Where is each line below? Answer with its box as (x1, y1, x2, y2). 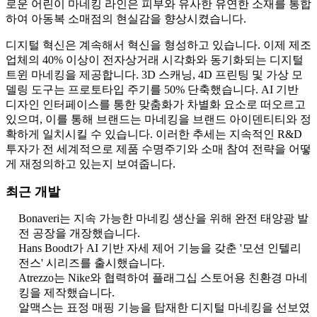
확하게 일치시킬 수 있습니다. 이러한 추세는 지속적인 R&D (6, 128, 302, 141)
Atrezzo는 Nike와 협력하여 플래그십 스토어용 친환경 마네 (18, 272, 308, 284)
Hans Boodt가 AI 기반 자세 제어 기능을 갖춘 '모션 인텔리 (18, 242, 301, 255)
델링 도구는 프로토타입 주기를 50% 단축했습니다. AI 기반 (6, 83, 299, 96)
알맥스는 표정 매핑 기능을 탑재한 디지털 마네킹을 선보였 (18, 301, 310, 314)
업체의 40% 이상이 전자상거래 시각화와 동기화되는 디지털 (6, 54, 304, 67)
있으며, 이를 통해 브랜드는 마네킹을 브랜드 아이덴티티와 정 (6, 113, 311, 126)
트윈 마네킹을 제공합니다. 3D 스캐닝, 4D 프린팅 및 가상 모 (6, 69, 303, 81)
